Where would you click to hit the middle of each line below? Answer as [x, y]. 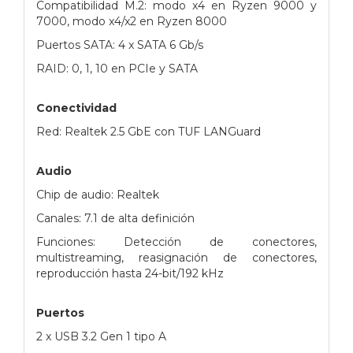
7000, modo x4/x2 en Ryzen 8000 [132, 21]
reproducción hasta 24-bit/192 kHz [130, 273]
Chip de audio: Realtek [98, 194]
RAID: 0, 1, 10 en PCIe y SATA [117, 68]
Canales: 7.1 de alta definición [115, 218]
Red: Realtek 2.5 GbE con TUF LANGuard [149, 131]
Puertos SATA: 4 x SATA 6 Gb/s [120, 45]
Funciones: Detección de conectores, [176, 242]
